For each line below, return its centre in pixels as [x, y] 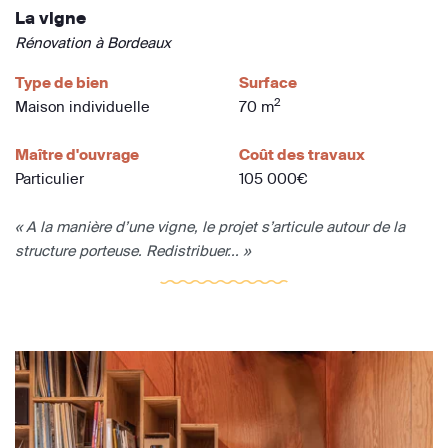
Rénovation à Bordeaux [93, 43]
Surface [268, 83]
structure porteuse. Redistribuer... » [132, 251]
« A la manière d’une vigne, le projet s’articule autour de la [210, 227]
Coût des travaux [302, 155]
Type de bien [61, 83]
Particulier [49, 179]
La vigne [50, 18]
